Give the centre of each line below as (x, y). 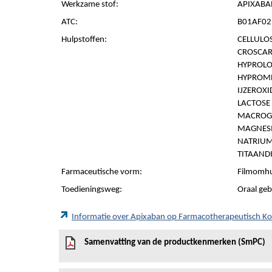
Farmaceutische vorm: (102, 172)
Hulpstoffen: (84, 40)
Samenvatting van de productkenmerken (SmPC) (175, 243)
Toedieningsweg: (92, 190)
